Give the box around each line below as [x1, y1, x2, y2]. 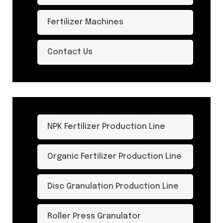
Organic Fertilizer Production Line [47, 152, 182, 161]
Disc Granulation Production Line [47, 182, 179, 191]
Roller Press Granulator [47, 212, 141, 221]
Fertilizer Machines [47, 18, 123, 26]
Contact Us [47, 48, 93, 56]
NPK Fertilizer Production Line [47, 122, 165, 131]
